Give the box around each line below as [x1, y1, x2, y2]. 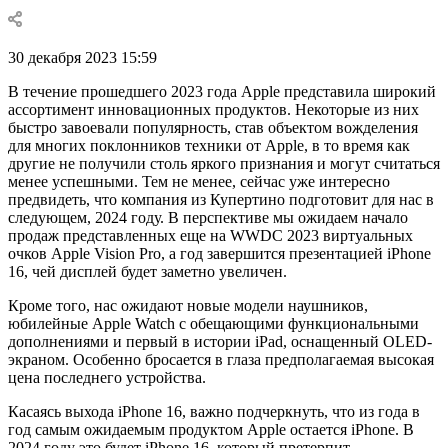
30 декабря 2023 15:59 [8, 48, 157, 66]
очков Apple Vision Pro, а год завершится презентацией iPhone [8, 244, 431, 262]
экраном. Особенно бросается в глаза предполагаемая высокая [8, 350, 434, 368]
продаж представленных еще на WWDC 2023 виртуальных [8, 226, 413, 244]
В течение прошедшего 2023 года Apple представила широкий [8, 82, 436, 100]
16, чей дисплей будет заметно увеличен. [8, 262, 287, 280]
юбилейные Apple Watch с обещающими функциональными [8, 314, 419, 332]
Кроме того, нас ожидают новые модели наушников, [8, 296, 368, 314]
